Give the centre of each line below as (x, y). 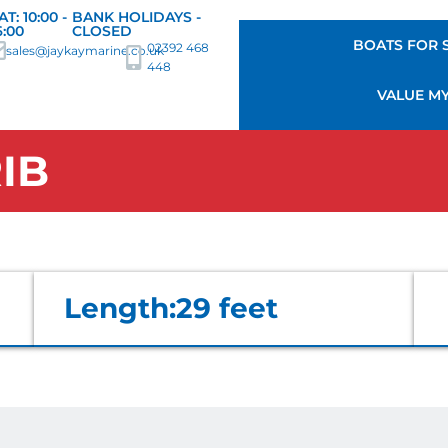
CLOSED (102, 31)
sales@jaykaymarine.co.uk (85, 50)
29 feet (227, 308)
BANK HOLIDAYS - (137, 17)
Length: (120, 308)
